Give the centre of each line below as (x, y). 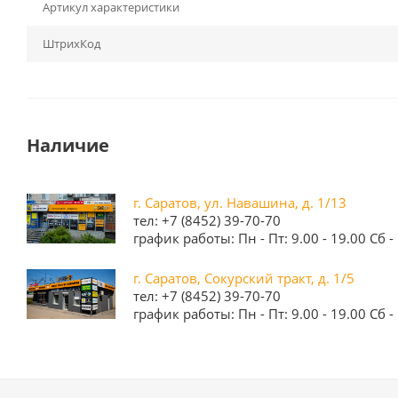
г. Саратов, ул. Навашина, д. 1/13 (240, 203)
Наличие (68, 145)
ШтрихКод (72, 44)
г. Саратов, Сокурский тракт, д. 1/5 (244, 278)
